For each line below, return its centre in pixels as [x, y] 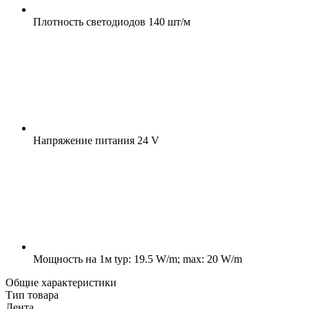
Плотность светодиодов [89, 21]
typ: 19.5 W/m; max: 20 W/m [177, 259]
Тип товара [32, 295]
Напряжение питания [84, 140]
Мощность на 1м [72, 259]
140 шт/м [168, 21]
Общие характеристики [61, 282]
